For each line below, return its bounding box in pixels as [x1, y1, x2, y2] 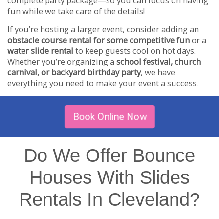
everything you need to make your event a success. [7, 77, 198, 88]
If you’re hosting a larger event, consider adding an [7, 23, 199, 35]
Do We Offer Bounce [24, 145, 195, 166]
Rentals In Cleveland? [19, 189, 200, 210]
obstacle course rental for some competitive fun [7, 34, 190, 45]
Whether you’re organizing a [7, 55, 116, 67]
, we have [141, 66, 175, 78]
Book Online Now [71, 110, 148, 123]
